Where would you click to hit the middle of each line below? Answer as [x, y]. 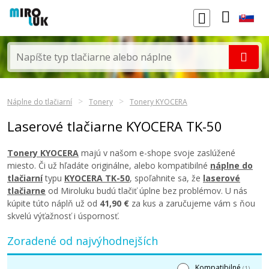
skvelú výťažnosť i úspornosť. [63, 216]
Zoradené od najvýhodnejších [83, 241]
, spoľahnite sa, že [166, 178]
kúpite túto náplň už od [53, 203]
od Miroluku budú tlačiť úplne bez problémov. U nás [147, 191]
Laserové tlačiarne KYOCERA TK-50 [115, 126]
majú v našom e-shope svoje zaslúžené [157, 153]
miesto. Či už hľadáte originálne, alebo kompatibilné [109, 165]
